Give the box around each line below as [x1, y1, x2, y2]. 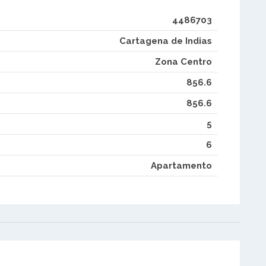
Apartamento [150, 160, 212, 171]
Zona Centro [154, 56, 212, 67]
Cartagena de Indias [119, 35, 212, 46]
